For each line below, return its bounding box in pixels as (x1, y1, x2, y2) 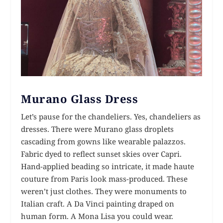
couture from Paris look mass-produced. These (21, 174, 188, 184)
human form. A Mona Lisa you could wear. (21, 211, 174, 222)
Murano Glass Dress (21, 91, 138, 107)
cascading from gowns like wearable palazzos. (21, 136, 186, 147)
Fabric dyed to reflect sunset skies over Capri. (21, 149, 182, 159)
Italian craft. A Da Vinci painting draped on (21, 199, 175, 209)
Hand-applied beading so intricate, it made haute (21, 161, 195, 172)
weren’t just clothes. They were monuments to (21, 186, 187, 197)
